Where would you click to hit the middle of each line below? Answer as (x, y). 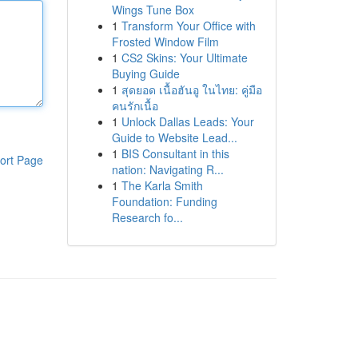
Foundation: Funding (164, 201)
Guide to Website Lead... (174, 137)
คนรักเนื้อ (135, 105)
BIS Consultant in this (175, 153)
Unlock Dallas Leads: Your (187, 121)
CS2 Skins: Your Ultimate (184, 58)
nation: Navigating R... (167, 169)
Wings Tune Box (153, 10)
